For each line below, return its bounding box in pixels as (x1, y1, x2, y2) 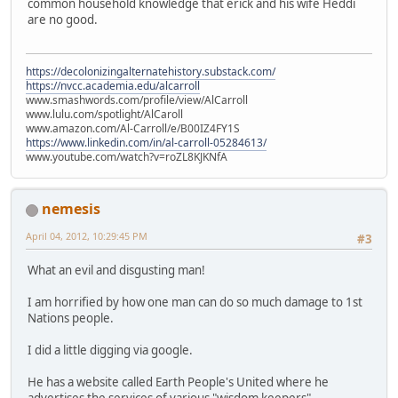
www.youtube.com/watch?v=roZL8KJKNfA (26, 149, 227, 165)
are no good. (28, 12, 98, 28)
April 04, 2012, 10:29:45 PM (26, 229, 147, 243)
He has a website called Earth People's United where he (28, 373, 329, 390)
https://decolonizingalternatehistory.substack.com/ (26, 64, 275, 80)
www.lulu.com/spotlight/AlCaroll (26, 107, 183, 123)
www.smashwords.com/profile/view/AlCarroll (26, 92, 248, 108)
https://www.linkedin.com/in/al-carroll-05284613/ (26, 135, 267, 151)
